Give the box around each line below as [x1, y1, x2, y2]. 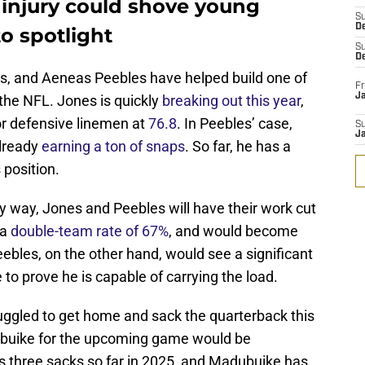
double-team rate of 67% [11, 222, 169, 240]
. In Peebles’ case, [177, 115, 292, 133]
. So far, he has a [185, 138, 291, 156]
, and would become [169, 222, 298, 240]
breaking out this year [162, 92, 301, 110]
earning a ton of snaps [42, 138, 185, 156]
